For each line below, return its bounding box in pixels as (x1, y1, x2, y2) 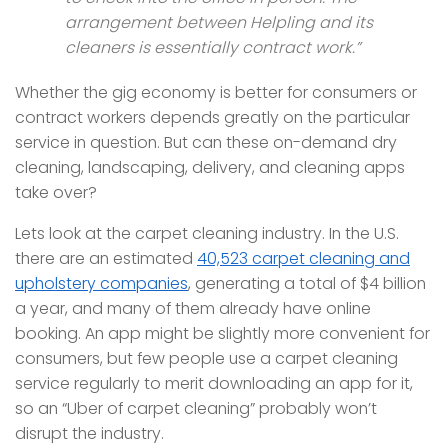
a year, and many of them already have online (15, 297, 371, 321)
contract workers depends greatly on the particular (15, 106, 410, 130)
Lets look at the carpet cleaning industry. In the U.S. (15, 222, 399, 246)
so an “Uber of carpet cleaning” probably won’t (15, 397, 377, 421)
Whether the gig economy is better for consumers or (15, 81, 417, 105)
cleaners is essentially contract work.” (65, 36, 360, 60)
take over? (15, 181, 97, 205)
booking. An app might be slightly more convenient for (15, 322, 430, 346)
